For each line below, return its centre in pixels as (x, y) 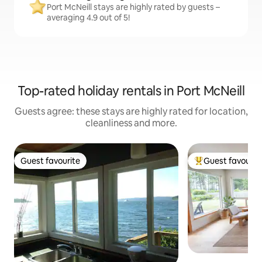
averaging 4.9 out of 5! (88, 18)
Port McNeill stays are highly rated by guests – (133, 7)
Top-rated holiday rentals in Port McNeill (131, 91)
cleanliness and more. (131, 123)
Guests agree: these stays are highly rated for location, (131, 112)
